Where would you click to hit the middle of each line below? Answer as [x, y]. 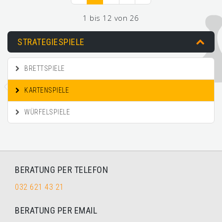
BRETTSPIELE [44, 68]
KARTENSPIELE [46, 90]
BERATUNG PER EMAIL [56, 210]
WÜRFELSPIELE [46, 112]
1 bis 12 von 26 [111, 18]
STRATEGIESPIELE [51, 42]
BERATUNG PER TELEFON [61, 170]
